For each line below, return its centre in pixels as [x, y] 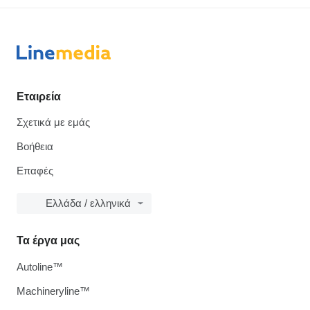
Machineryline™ [53, 291]
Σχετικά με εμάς [53, 122]
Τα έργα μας [48, 240]
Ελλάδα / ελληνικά [88, 203]
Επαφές [35, 170]
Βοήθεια [35, 146]
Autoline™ [40, 266]
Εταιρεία [39, 96]
